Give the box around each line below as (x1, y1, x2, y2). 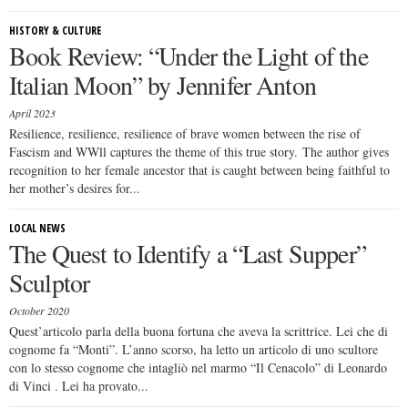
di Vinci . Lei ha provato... (9, 377, 148, 394)
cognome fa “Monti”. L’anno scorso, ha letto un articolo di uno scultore (9, 341, 378, 358)
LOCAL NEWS (9, 220, 66, 236)
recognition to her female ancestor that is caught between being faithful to (9, 161, 390, 178)
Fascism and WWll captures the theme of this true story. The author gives (9, 143, 389, 160)
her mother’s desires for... (9, 179, 140, 197)
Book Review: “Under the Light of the (9, 38, 368, 73)
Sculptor (9, 265, 90, 300)
